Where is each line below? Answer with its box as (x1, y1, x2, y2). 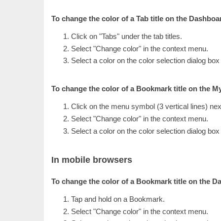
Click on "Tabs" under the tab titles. (71, 32, 182, 40)
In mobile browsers (51, 154, 132, 165)
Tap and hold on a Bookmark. (71, 194, 165, 203)
